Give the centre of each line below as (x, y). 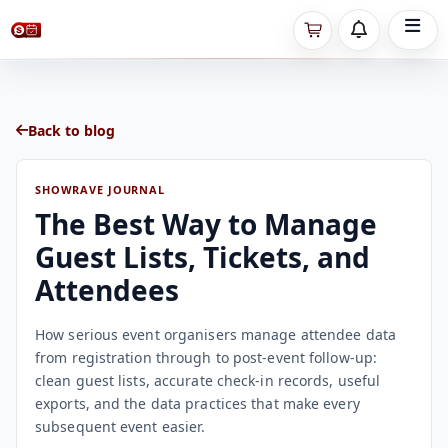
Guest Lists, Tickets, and (202, 256)
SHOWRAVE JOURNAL (100, 189)
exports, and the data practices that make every (197, 403)
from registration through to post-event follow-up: (206, 357)
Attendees (107, 289)
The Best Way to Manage (206, 223)
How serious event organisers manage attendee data (215, 334)
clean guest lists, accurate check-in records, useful (208, 380)
